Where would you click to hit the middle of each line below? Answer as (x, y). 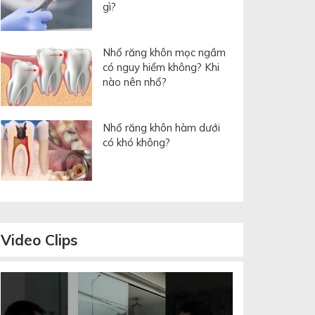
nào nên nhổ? (135, 82)
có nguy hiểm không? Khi (161, 67)
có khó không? (136, 142)
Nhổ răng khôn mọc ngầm (164, 52)
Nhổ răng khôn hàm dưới (161, 127)
